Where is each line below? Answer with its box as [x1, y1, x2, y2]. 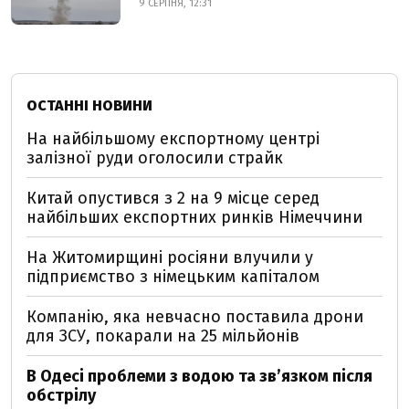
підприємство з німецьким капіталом [26, 267, 320, 287]
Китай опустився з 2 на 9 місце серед [26, 188, 320, 208]
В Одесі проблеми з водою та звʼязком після [26, 366, 372, 386]
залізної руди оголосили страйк [26, 148, 283, 168]
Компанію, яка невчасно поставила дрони [26, 307, 363, 327]
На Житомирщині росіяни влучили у [26, 247, 313, 267]
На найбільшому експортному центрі [26, 129, 320, 149]
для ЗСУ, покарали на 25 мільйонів [26, 326, 299, 346]
